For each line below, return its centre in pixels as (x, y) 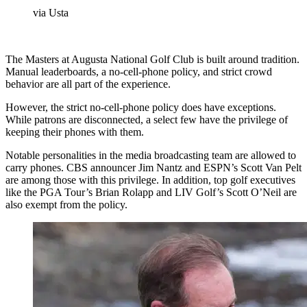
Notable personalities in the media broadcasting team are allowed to (151, 155)
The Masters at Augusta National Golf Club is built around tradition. (152, 59)
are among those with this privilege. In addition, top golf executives (150, 180)
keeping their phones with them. (75, 132)
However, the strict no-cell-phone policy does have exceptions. (141, 107)
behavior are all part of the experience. (88, 84)
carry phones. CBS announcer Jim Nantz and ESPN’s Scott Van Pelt (153, 167)
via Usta (51, 12)
